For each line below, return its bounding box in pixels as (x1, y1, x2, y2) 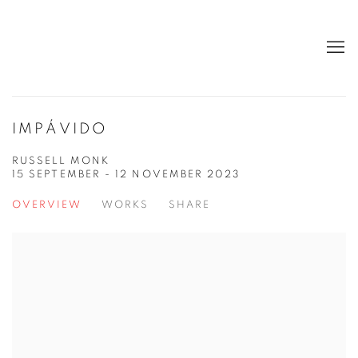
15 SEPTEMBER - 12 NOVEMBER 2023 (12, 169, 241, 180)
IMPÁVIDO (12, 121, 109, 137)
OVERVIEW (12, 200, 82, 210)
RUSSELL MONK (12, 156, 109, 166)
